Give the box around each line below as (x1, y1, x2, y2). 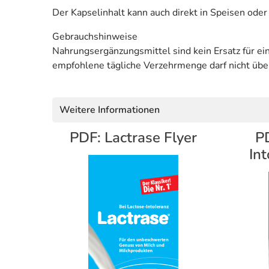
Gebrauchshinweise (52, 29, 138, 43)
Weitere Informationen (59, 103, 160, 116)
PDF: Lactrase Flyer (70, 127, 197, 147)
